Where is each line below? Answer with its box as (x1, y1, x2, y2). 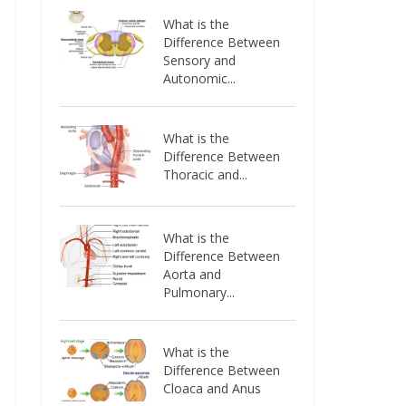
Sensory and (163, 52, 237, 69)
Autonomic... (163, 70, 237, 87)
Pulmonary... (163, 283, 236, 301)
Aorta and (163, 265, 222, 283)
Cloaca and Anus (163, 379, 262, 397)
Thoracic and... (163, 166, 248, 183)
